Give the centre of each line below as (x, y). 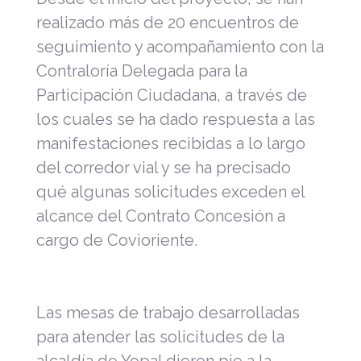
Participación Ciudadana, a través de (172, 95)
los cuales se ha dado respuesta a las (176, 119)
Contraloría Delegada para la (142, 71)
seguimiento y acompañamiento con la (180, 46)
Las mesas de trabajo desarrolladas (168, 312)
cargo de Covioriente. (117, 240)
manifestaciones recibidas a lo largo (171, 143)
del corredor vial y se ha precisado (164, 167)
